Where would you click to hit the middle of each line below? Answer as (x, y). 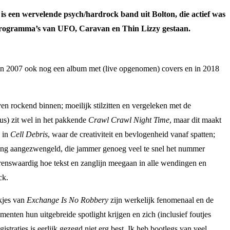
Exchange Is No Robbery (68, 200)
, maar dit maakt (195, 120)
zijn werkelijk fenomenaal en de (161, 200)
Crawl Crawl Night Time (129, 120)
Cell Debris (29, 134)
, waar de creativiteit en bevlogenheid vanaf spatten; (131, 134)
